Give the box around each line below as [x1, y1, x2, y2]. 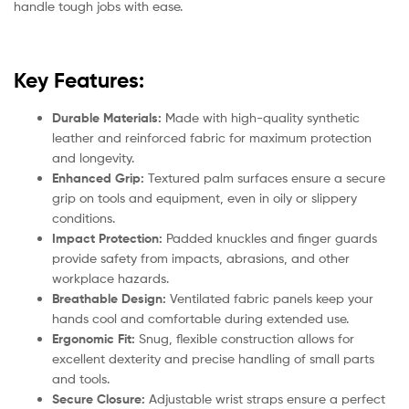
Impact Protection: [52, 230, 163, 247]
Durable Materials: [52, 110, 162, 127]
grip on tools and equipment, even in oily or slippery [52, 190, 357, 206]
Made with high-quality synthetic [162, 110, 360, 126]
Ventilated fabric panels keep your [166, 290, 373, 307]
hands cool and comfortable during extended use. [52, 310, 349, 327]
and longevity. [52, 150, 134, 166]
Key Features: [14, 68, 144, 94]
